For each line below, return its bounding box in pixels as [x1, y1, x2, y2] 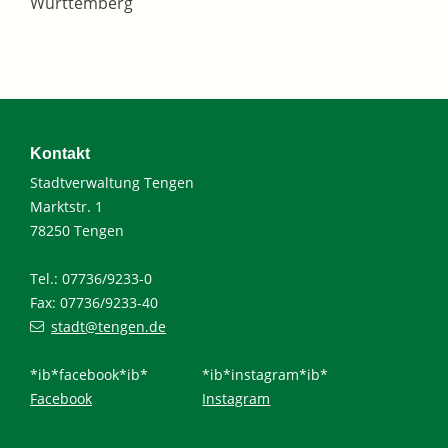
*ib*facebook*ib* [30, 365, 148, 385]
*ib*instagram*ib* [202, 365, 329, 385]
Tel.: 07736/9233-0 [30, 269, 152, 289]
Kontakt [30, 145, 90, 163]
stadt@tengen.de [51, 317, 167, 337]
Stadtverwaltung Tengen [30, 173, 194, 193]
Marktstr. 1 [30, 197, 103, 217]
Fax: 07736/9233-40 [30, 293, 158, 313]
